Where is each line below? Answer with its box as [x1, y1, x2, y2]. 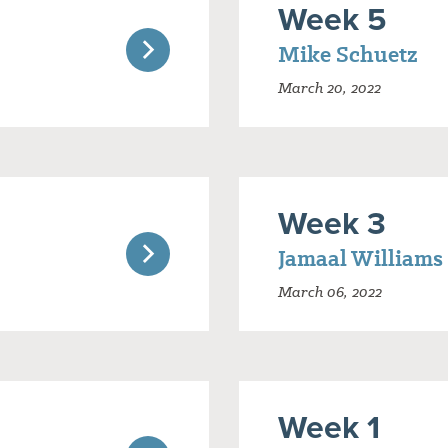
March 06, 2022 [278, 282, 382, 303]
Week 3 [278, 199, 386, 247]
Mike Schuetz [278, 39, 418, 71]
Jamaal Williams [278, 243, 443, 275]
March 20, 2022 [278, 78, 381, 99]
